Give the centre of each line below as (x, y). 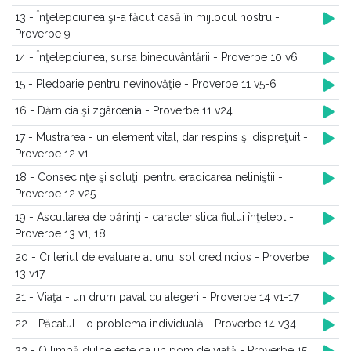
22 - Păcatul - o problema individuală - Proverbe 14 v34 (156, 324)
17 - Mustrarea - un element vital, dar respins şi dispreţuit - (161, 137)
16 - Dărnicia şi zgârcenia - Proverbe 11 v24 (124, 110)
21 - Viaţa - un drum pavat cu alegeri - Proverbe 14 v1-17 (157, 297)
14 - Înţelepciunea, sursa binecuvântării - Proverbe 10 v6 (156, 57)
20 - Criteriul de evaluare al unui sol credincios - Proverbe (162, 257)
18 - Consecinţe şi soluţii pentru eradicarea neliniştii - (149, 177)
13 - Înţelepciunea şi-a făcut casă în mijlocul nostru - (147, 17)
